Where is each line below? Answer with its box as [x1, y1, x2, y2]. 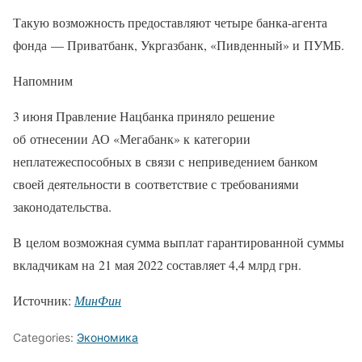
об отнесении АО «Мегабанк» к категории [13, 130, 250, 148]
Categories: [13, 330, 77, 345]
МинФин [74, 292, 121, 309]
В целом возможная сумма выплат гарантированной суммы [13, 234, 344, 251]
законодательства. [13, 198, 112, 216]
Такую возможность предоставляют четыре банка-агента [13, 14, 327, 32]
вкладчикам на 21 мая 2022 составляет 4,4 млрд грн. [13, 256, 301, 274]
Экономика [77, 330, 138, 345]
